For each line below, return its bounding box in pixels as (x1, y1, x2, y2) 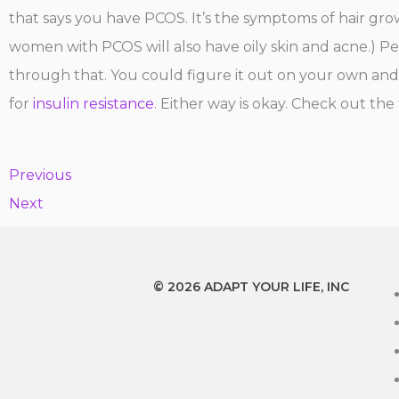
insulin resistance (33, 94, 154, 112)
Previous (9, 166, 71, 183)
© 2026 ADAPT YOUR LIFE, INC (153, 278, 349, 295)
